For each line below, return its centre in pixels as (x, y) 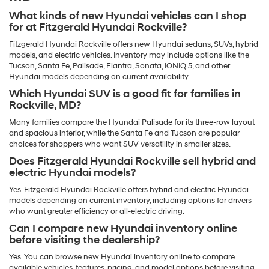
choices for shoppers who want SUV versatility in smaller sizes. (120, 144)
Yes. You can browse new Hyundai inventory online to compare (122, 257)
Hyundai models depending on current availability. (99, 77)
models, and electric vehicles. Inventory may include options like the (129, 56)
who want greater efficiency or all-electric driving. (97, 212)
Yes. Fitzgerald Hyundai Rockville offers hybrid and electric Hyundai (129, 190)
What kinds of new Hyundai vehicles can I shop (128, 16)
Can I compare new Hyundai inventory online (123, 229)
